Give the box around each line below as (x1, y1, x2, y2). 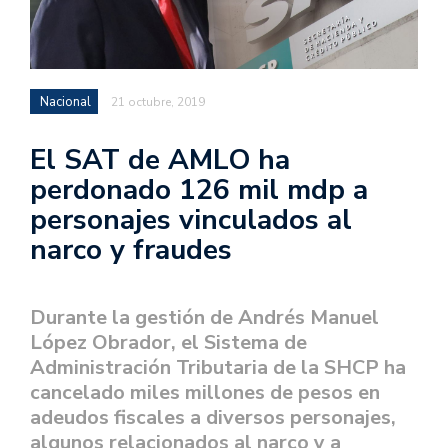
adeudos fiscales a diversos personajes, (30, 403, 396, 431)
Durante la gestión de (30, 303, 238, 331)
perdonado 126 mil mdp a (30, 170, 368, 209)
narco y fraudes (30, 230, 232, 269)
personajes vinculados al (30, 200, 352, 239)
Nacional (40, 92, 91, 111)
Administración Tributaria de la (30, 353, 324, 381)
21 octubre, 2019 (111, 93, 205, 110)
